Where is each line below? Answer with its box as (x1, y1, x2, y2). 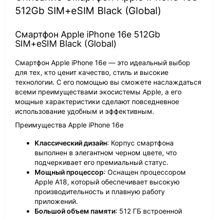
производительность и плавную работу (35, 187, 165, 196)
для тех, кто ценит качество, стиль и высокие (15, 68, 168, 77)
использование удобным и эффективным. (15, 107, 154, 116)
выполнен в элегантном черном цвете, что (35, 148, 177, 157)
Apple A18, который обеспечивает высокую (35, 178, 180, 186)
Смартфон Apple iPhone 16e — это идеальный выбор (15, 58, 190, 67)
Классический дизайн (35, 139, 107, 147)
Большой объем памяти (35, 207, 115, 216)
